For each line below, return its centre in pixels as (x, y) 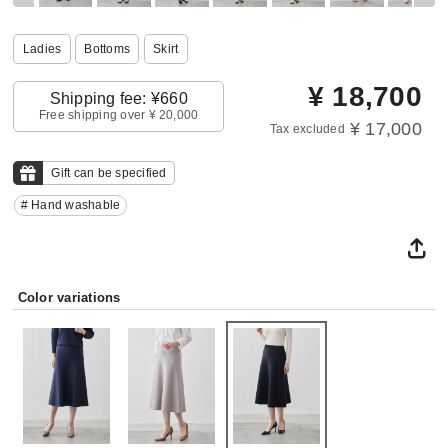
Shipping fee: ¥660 (118, 99)
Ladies (42, 48)
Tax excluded (307, 128)
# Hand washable (70, 205)
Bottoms (107, 48)
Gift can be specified (109, 173)
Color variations (69, 298)
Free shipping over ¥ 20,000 (118, 115)
